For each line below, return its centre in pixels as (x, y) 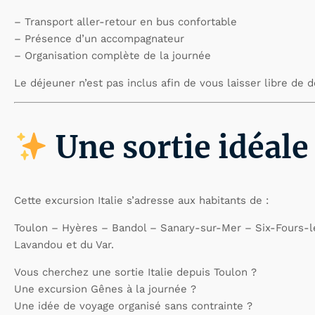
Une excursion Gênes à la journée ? (105, 289)
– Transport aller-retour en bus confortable (126, 21)
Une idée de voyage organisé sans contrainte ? (133, 306)
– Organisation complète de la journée (112, 55)
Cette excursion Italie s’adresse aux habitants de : (141, 201)
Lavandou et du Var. (64, 245)
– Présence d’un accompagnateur (99, 38)
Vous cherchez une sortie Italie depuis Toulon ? (135, 272)
